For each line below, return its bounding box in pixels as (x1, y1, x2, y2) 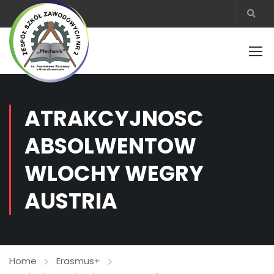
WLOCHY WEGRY (24, 158, 204, 188)
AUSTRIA (24, 186, 117, 216)
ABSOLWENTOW (24, 131, 196, 161)
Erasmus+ (56, 254, 100, 267)
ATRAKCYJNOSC (24, 103, 204, 133)
